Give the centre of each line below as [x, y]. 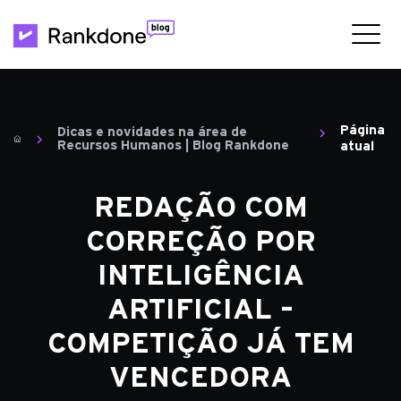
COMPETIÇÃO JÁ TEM [200, 344]
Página [362, 130]
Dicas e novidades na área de [153, 132]
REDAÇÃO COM [200, 208]
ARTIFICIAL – [200, 310]
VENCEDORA [200, 378]
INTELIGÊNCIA [200, 276]
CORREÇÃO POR [200, 242]
